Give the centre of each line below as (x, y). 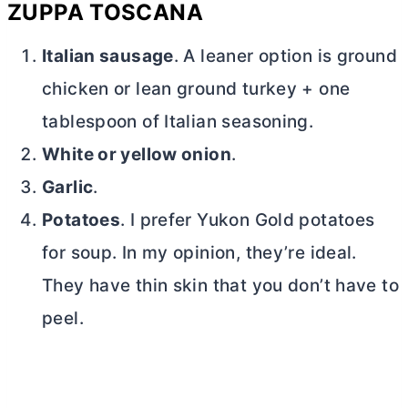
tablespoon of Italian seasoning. (178, 122)
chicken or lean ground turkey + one (196, 89)
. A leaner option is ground (285, 56)
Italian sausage (108, 56)
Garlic (68, 188)
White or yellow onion (137, 155)
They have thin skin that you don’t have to (220, 286)
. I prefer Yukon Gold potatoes (248, 220)
